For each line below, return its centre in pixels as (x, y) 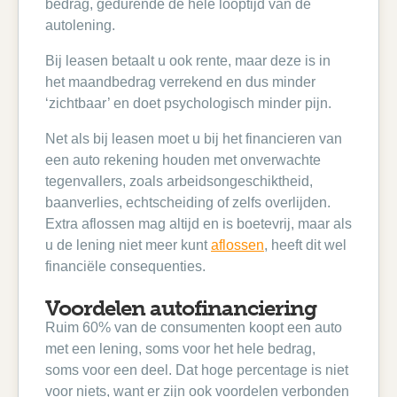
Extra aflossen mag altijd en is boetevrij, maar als (198, 224)
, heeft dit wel (305, 245)
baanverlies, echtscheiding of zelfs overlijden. (188, 202)
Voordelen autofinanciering (181, 308)
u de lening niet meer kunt (128, 245)
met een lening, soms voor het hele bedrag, (180, 349)
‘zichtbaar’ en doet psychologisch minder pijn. (188, 103)
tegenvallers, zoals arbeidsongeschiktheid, (179, 181)
